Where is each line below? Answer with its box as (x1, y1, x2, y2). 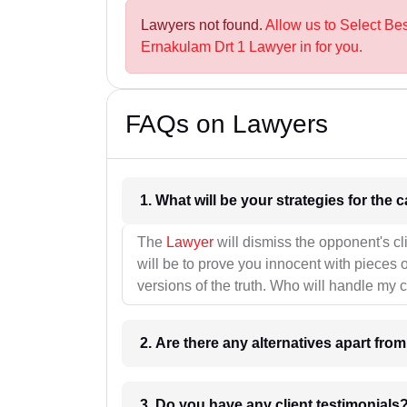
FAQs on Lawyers (125, 110, 328, 139)
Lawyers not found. (141, 17, 265, 34)
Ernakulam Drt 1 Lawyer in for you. (141, 39, 362, 55)
